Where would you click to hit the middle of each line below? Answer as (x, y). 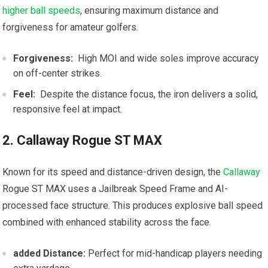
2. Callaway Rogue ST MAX (83, 141)
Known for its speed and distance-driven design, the (113, 172)
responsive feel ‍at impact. (68, 109)
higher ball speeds (42, 11)
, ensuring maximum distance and (150, 11)
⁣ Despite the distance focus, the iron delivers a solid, (147, 95)
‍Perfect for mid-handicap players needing (174, 254)
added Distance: (50, 254)
